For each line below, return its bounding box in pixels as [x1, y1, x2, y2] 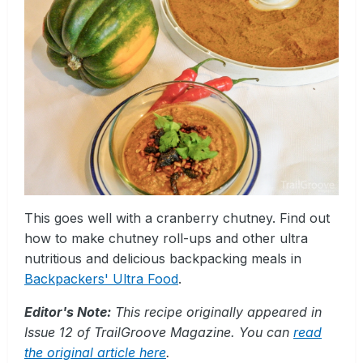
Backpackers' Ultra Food [24, 270, 178, 287]
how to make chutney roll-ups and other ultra [24, 229, 308, 246]
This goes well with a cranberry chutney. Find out [24, 209, 330, 226]
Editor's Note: [24, 303, 111, 320]
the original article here [24, 344, 166, 361]
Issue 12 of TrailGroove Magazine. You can [24, 323, 293, 340]
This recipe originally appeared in [111, 303, 322, 320]
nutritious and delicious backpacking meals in [24, 250, 301, 267]
